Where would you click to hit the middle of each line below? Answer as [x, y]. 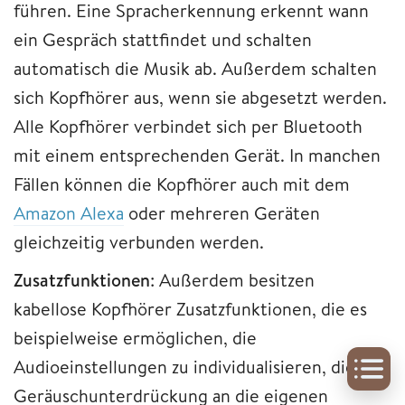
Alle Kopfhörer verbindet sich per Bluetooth [188, 127]
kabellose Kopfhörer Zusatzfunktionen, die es [190, 309]
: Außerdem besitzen [232, 280]
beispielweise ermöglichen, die [135, 338]
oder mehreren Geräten [222, 213]
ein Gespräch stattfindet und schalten [163, 40]
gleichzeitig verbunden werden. [139, 242]
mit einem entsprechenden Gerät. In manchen [197, 155]
